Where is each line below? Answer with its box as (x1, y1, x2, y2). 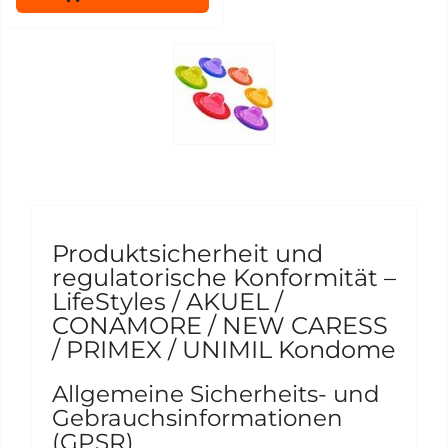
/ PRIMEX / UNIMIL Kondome (52, 335, 396, 364)
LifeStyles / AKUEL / (52, 287, 283, 316)
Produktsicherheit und (52, 239, 323, 268)
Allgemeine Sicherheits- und (52, 380, 380, 408)
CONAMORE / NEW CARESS (52, 311, 388, 340)
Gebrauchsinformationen (52, 404, 343, 432)
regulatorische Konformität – (52, 263, 396, 292)
